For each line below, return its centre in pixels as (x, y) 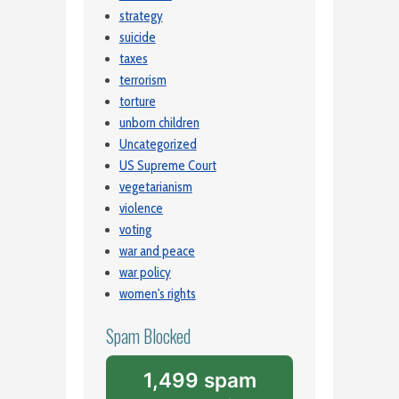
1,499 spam (199, 379)
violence (141, 209)
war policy (145, 273)
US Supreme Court (167, 166)
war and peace (157, 252)
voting (135, 230)
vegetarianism (155, 187)
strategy (141, 16)
